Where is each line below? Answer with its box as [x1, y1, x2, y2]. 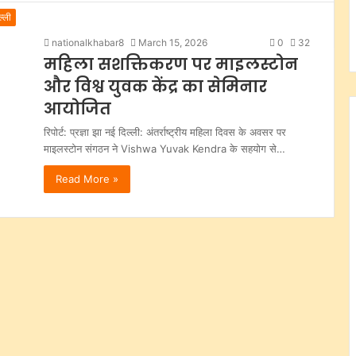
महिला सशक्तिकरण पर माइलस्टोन [44, 53, 298, 76]
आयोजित [44, 98, 111, 121]
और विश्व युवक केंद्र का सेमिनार [44, 75, 267, 99]
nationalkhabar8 [52, 37, 124, 49]
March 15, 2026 [138, 37, 207, 49]
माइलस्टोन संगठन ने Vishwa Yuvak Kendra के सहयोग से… [44, 142, 285, 156]
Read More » [56, 172, 118, 186]
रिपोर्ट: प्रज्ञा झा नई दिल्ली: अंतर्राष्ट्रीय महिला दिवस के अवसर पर [44, 126, 286, 139]
